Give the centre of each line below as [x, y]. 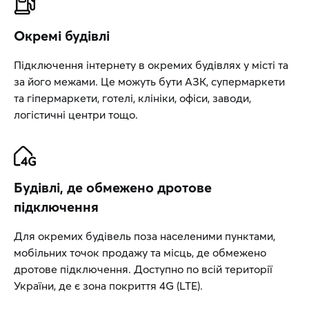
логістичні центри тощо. [76, 114]
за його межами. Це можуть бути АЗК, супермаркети [149, 81]
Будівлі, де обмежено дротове [113, 187]
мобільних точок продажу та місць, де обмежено [140, 252]
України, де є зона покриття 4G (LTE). [108, 286]
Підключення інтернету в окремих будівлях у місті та [151, 65]
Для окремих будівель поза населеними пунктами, [144, 236]
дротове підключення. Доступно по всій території [143, 269]
